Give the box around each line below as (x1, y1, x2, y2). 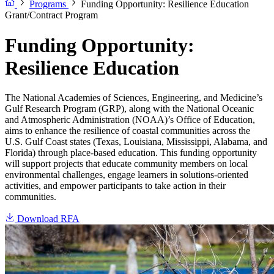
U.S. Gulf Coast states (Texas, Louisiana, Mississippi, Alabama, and (5, 136, 267, 147)
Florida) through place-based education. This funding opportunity (5, 147, 257, 158)
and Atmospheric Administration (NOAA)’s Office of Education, (5, 114, 255, 125)
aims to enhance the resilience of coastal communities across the (5, 125, 250, 136)
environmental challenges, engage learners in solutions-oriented (5, 169, 248, 180)
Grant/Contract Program (5, 10, 98, 21)
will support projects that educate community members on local (5, 158, 248, 169)
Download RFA (17, 213, 80, 224)
